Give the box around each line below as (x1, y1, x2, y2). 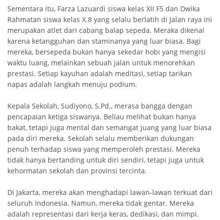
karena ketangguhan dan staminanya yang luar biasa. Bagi (7, 36, 201, 46)
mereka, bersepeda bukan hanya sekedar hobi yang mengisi (7, 47, 206, 56)
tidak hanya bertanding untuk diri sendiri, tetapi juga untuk (7, 155, 204, 165)
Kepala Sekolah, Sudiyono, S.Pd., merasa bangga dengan (7, 101, 192, 110)
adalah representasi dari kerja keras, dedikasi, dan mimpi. (7, 209, 199, 219)
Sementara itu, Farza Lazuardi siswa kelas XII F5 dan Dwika (7, 3, 200, 13)
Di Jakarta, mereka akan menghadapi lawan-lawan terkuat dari (7, 187, 213, 197)
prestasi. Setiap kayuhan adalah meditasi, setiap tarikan (7, 68, 192, 78)
